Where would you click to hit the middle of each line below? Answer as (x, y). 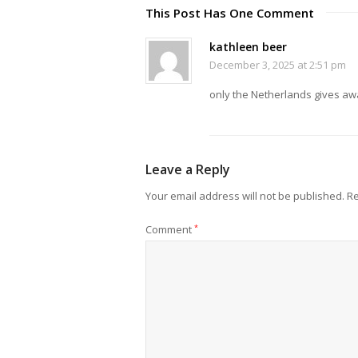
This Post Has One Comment (230, 12)
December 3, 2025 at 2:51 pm (278, 64)
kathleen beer (248, 46)
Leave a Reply (188, 169)
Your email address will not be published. (245, 195)
